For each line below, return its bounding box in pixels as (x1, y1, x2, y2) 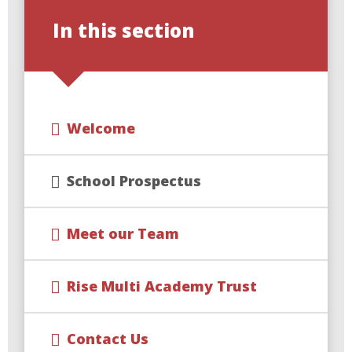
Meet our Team (67, 224, 180, 244)
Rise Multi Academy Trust (67, 277, 258, 296)
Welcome (67, 119, 136, 138)
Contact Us (67, 329, 149, 349)
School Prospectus (67, 171, 202, 191)
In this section (53, 16, 196, 43)
